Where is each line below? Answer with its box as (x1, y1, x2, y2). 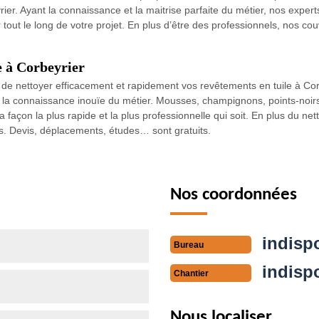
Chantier (174, 268, 209, 279)
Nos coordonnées (170, 186, 297, 204)
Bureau (174, 240, 204, 251)
